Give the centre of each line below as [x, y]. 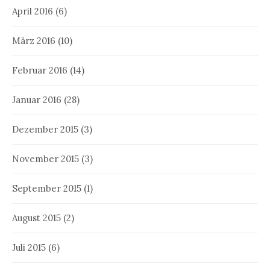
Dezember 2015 [45, 129]
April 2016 [33, 11]
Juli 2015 [29, 247]
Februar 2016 [40, 70]
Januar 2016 [37, 99]
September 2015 [47, 188]
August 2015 [36, 218]
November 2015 [46, 159]
